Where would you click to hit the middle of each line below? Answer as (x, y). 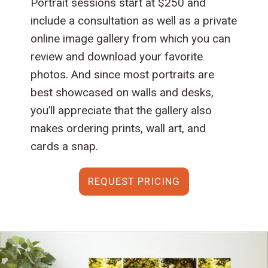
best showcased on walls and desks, (122, 92)
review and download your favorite (117, 56)
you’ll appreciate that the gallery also (121, 110)
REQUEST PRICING (134, 181)
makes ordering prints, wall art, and (118, 128)
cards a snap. (65, 146)
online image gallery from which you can (131, 38)
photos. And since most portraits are (123, 74)
